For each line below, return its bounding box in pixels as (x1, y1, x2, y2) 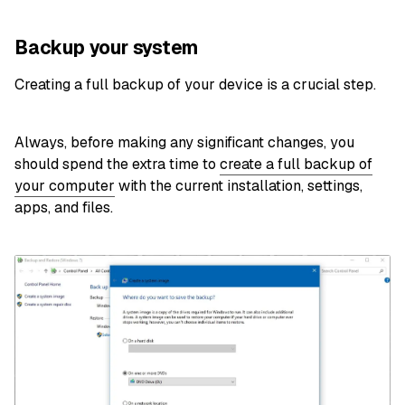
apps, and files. (14, 198, 113, 218)
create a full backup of (220, 155, 372, 174)
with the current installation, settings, (115, 176, 363, 196)
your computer (14, 176, 115, 196)
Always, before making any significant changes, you (14, 133, 354, 153)
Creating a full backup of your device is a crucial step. (14, 75, 376, 95)
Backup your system (14, 34, 199, 60)
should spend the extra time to (14, 155, 220, 174)
